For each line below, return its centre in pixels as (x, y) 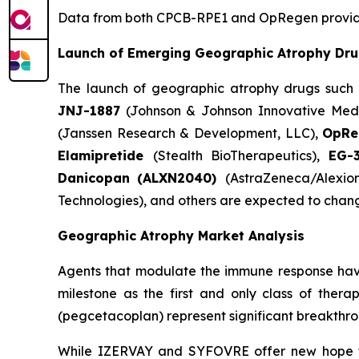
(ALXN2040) (181, 178)
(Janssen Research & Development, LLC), (190, 133)
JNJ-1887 (89, 111)
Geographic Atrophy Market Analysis (181, 236)
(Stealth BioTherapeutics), (240, 156)
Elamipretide (105, 156)
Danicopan (94, 178)
